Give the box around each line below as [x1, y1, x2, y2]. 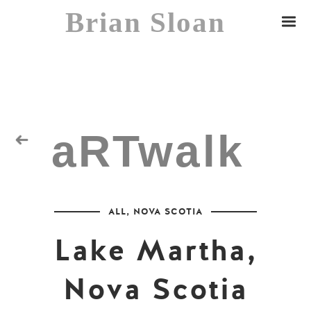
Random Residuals [31, 185, 126, 198]
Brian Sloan [65, 7, 226, 38]
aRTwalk [31, 148, 75, 161]
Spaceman [31, 221, 85, 235]
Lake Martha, [53, 231, 258, 271]
